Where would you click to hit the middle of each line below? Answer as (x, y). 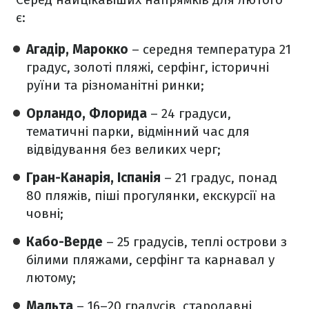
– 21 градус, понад (221, 178)
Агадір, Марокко (77, 49)
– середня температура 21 (210, 49)
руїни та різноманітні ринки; (115, 85)
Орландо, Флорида (87, 113)
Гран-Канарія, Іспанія (95, 178)
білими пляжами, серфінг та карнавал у (150, 260)
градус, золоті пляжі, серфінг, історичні (148, 67)
